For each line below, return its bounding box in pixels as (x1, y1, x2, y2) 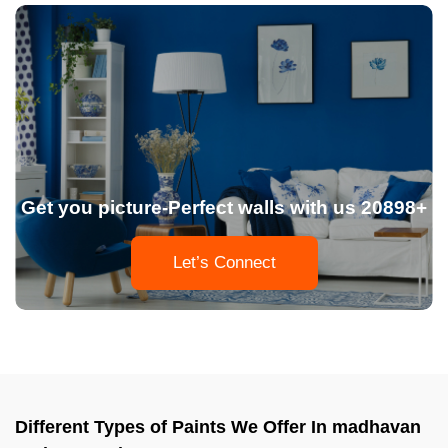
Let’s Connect (172, 252, 276, 272)
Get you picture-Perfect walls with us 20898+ (21, 196, 427, 218)
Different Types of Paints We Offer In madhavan (15, 416, 421, 437)
